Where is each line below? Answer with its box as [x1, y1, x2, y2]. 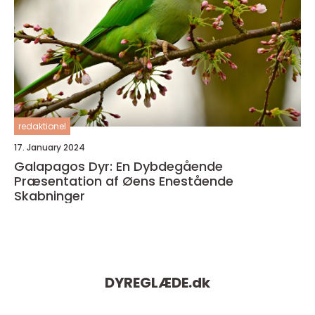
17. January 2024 [14, 141, 85, 154]
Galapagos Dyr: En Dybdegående [14, 157, 223, 176]
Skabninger [14, 187, 85, 205]
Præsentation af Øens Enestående [14, 172, 233, 191]
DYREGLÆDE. [105, 273, 192, 293]
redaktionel [18, 120, 66, 133]
